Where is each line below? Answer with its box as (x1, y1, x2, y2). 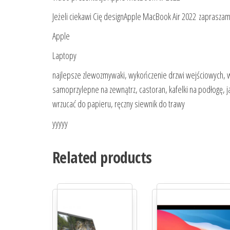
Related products (52, 147, 152, 168)
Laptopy (52, 49, 76, 62)
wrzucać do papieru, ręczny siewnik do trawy (52, 98, 185, 110)
